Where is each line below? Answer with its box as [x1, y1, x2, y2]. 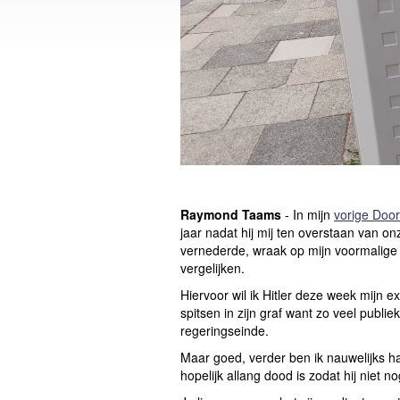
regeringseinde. [180, 321, 269, 340]
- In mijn [281, 205, 334, 224]
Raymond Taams [180, 205, 281, 224]
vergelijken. [180, 259, 245, 278]
